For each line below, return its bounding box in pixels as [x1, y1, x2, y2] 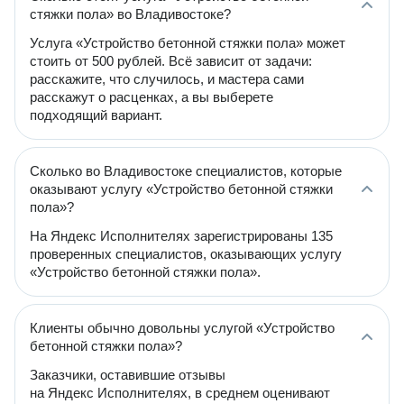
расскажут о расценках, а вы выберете [30, 89, 273, 105]
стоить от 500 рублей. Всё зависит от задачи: [30, 53, 312, 69]
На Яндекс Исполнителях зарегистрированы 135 [30, 228, 333, 243]
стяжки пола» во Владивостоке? [30, 6, 231, 22]
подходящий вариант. [30, 107, 162, 123]
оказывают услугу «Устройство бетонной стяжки [30, 181, 333, 197]
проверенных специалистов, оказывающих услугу [30, 246, 342, 262]
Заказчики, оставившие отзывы [30, 367, 225, 382]
